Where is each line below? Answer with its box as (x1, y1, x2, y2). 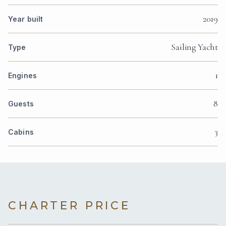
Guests (8, 99, 34, 108)
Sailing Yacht (171, 41, 218, 52)
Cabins (8, 127, 34, 136)
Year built (8, 14, 43, 23)
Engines (8, 71, 37, 80)
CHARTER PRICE (8, 198, 131, 212)
